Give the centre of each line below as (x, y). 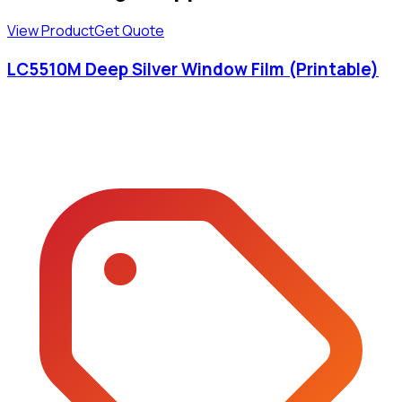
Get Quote (129, 30)
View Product (51, 30)
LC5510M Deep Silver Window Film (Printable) (193, 69)
